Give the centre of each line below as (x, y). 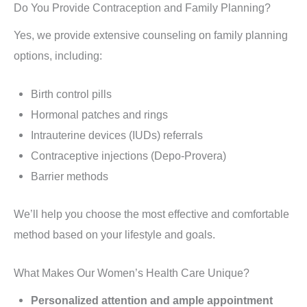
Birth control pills (71, 94)
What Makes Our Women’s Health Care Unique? (132, 273)
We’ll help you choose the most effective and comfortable (151, 213)
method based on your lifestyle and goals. (114, 234)
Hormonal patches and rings (99, 115)
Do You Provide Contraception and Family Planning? (142, 8)
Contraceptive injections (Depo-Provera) (128, 156)
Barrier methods (69, 176)
